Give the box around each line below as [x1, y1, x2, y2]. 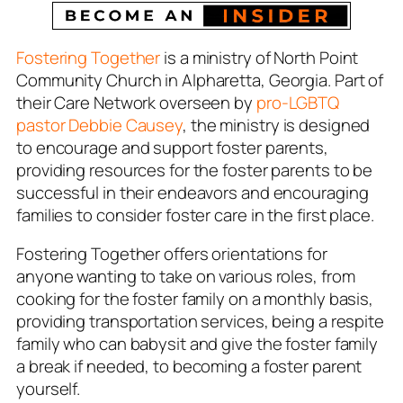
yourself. [16, 377, 85, 401]
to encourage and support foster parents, [16, 135, 328, 159]
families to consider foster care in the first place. [16, 202, 378, 227]
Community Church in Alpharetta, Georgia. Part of [16, 67, 384, 92]
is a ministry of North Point [160, 45, 359, 69]
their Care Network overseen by [16, 90, 253, 114]
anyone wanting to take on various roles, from [16, 264, 355, 289]
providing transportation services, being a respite [16, 309, 384, 334]
